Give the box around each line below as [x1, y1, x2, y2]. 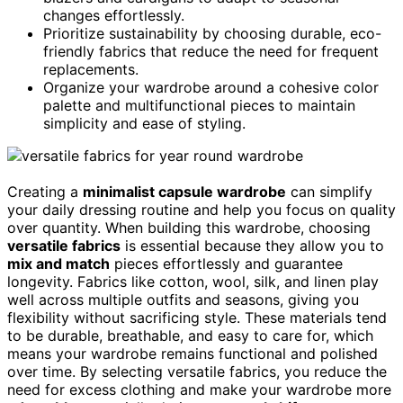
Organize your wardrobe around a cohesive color [43, 77, 379, 96]
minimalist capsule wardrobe [83, 182, 286, 201]
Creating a [7, 182, 83, 201]
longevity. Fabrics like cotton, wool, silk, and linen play [7, 272, 379, 291]
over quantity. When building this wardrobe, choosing [7, 218, 371, 237]
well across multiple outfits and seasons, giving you [7, 290, 359, 309]
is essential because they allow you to [121, 236, 384, 255]
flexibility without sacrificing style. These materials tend [7, 308, 387, 327]
